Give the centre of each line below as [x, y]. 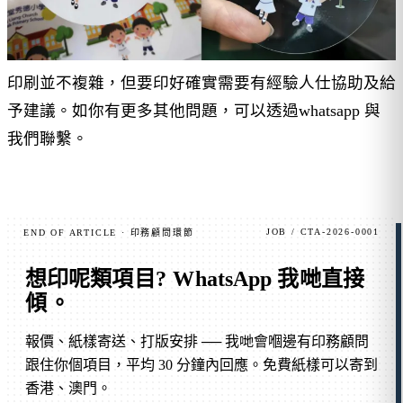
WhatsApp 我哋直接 [269, 279]
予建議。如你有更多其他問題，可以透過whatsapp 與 [194, 111]
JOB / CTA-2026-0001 [322, 232]
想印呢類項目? [99, 279]
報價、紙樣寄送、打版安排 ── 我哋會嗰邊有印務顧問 [197, 342]
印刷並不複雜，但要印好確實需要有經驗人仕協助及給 [201, 83]
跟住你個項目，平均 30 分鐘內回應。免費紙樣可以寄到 [201, 365]
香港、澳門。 [68, 389]
